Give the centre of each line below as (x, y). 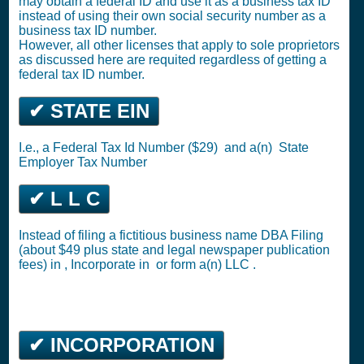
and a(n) (250, 147)
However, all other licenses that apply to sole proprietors (179, 45)
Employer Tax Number (83, 162)
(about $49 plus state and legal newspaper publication (174, 250)
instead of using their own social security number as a (172, 16)
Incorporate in (112, 264)
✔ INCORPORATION (121, 345)
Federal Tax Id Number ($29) (137, 147)
